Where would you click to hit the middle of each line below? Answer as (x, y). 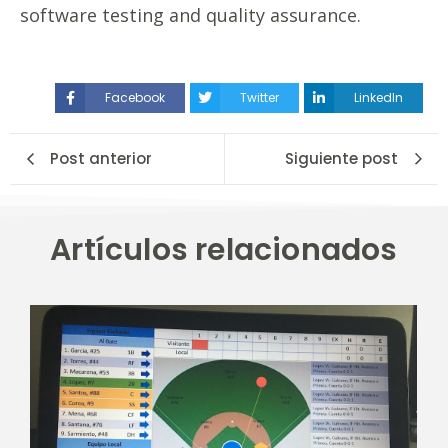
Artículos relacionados (224, 250)
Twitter (259, 98)
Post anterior (101, 159)
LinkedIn (378, 98)
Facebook (135, 98)
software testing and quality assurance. (190, 15)
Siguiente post (341, 159)
